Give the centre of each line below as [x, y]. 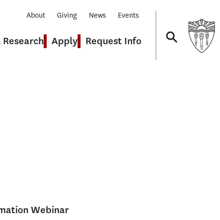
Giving [67, 15]
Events [128, 15]
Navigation [160, 76]
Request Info [113, 41]
